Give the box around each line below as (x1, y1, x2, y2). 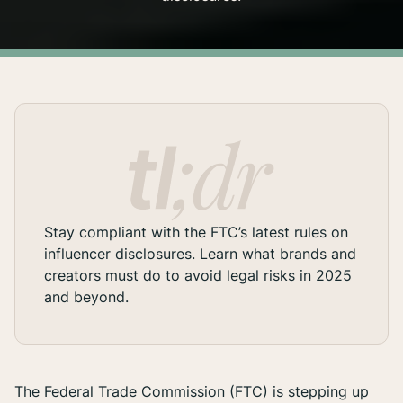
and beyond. (44, 288, 129, 307)
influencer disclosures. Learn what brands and (44, 245, 356, 264)
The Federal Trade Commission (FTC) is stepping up (14, 382, 369, 401)
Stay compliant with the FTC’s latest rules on (44, 223, 348, 242)
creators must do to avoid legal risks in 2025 (44, 266, 352, 285)
